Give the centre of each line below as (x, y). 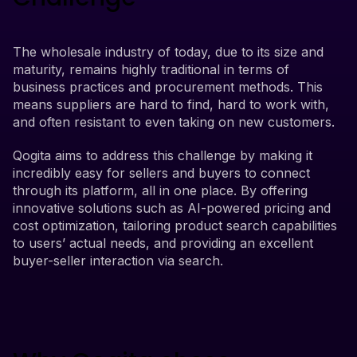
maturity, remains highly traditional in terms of (151, 69)
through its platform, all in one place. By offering (160, 190)
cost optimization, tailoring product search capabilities (175, 225)
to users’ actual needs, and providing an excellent (163, 243)
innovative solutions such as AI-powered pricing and (172, 208)
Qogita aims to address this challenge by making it (163, 155)
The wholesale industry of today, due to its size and (168, 51)
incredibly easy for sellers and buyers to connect (161, 173)
